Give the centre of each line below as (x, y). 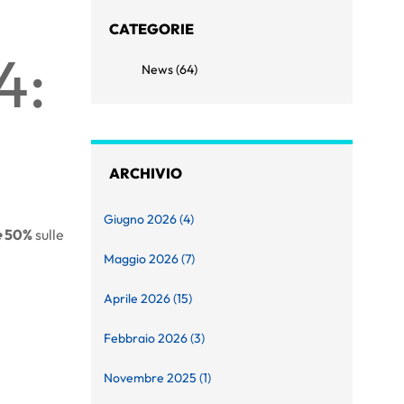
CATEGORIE (152, 28)
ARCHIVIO (146, 174)
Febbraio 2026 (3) (155, 339)
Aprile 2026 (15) (148, 299)
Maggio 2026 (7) (150, 259)
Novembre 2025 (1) (158, 378)
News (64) (170, 69)
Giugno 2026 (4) (149, 220)
